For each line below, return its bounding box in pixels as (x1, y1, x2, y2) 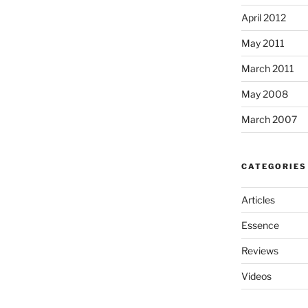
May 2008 (241, 87, 288, 100)
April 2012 (241, 11, 286, 23)
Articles (241, 193, 275, 206)
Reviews (241, 244, 278, 256)
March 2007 (241, 113, 297, 125)
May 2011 (241, 36, 285, 49)
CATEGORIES (241, 161, 307, 171)
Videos (241, 269, 272, 282)
